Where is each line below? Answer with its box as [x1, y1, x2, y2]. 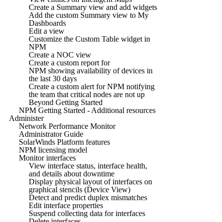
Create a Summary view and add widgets [29, 2, 157, 11]
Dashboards [29, 18, 66, 27]
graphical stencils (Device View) [29, 185, 130, 194]
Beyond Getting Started [29, 98, 103, 107]
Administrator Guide [19, 129, 83, 138]
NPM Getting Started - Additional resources [19, 106, 156, 114]
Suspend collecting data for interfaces [29, 209, 145, 218]
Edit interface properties [29, 201, 103, 210]
